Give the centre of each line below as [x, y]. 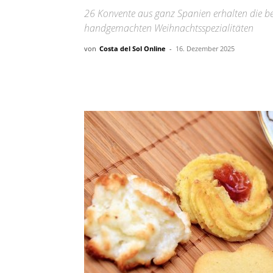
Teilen [123, 76]
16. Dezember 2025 [205, 48]
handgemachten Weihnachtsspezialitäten [169, 28]
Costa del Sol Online [133, 48]
